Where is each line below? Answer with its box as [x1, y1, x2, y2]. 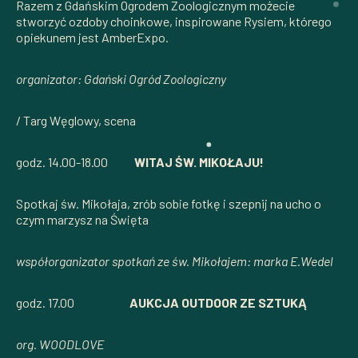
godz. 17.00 [16, 294, 129, 310]
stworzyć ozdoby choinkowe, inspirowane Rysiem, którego [16, 13, 332, 29]
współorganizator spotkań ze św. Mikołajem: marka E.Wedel [16, 253, 333, 268]
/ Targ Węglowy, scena [16, 112, 136, 128]
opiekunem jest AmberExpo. [16, 29, 169, 45]
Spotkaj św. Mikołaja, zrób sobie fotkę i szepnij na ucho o [16, 195, 321, 211]
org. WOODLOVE [16, 336, 104, 352]
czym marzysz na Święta [16, 211, 149, 227]
